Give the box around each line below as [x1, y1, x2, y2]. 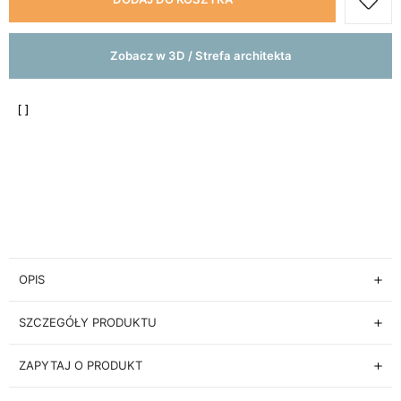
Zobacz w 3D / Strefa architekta [109, 48, 292, 64]
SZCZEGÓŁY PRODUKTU [19, 315, 157, 330]
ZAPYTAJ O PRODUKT [19, 358, 142, 373]
